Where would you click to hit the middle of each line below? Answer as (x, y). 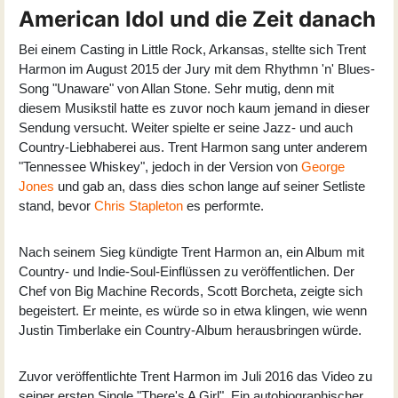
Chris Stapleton (139, 205)
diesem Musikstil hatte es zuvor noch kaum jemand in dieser (194, 107)
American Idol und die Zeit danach (197, 19)
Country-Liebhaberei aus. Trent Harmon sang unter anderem (193, 147)
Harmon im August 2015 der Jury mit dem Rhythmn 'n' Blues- (197, 68)
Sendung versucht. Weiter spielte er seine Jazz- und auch (186, 127)
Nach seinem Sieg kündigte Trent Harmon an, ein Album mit (191, 251)
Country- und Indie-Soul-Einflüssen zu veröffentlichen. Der (187, 271)
